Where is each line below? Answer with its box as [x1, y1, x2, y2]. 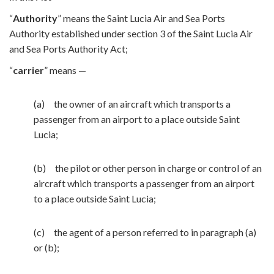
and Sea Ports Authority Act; [9, 43, 128, 54]
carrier [13, 64, 44, 76]
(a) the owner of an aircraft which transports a [34, 98, 231, 109]
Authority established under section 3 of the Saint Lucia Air [9, 28, 253, 39]
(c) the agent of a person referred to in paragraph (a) [34, 226, 256, 238]
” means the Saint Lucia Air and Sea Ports [57, 12, 225, 24]
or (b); [34, 242, 59, 253]
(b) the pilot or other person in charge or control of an [34, 162, 262, 174]
